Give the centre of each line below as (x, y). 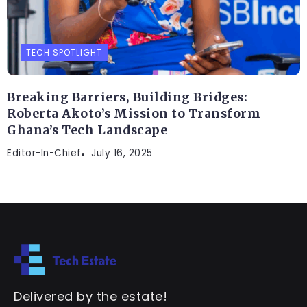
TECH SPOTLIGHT (64, 53)
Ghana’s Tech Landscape (87, 131)
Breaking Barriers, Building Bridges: (127, 98)
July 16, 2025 (122, 153)
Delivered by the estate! (90, 296)
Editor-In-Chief (44, 153)
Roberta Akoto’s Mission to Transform (134, 114)
